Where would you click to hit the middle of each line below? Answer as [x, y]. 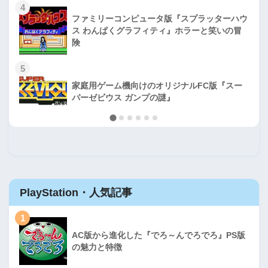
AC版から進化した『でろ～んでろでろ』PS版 [159, 235]
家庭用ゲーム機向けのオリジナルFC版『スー [157, 85]
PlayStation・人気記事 [76, 193]
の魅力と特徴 [97, 247]
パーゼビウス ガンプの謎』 [123, 97]
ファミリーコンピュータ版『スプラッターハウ [160, 18]
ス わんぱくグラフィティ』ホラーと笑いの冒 [157, 30]
